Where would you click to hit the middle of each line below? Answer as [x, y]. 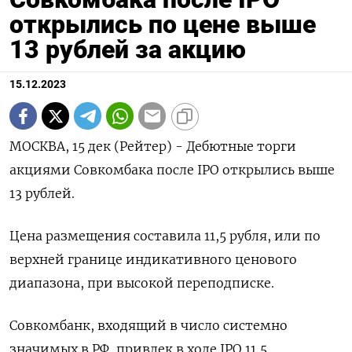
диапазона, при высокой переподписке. [142, 283]
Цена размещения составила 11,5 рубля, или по [165, 236]
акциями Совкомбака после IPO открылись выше [172, 170]
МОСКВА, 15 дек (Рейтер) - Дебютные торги [153, 147]
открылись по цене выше [163, 25]
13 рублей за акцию [128, 50]
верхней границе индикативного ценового [153, 260]
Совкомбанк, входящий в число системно [148, 326]
